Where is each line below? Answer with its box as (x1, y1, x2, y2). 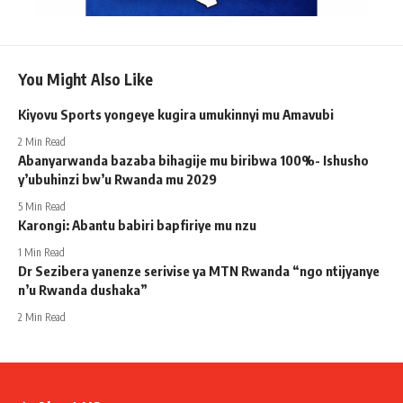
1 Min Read (18, 245, 65, 259)
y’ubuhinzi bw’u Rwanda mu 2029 (18, 170, 217, 187)
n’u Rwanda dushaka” (18, 281, 148, 298)
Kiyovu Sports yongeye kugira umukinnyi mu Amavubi (18, 105, 334, 122)
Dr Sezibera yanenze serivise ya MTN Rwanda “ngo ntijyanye (18, 262, 380, 279)
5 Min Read (18, 199, 66, 213)
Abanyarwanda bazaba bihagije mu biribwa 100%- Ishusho (18, 151, 369, 168)
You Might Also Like (18, 68, 153, 89)
